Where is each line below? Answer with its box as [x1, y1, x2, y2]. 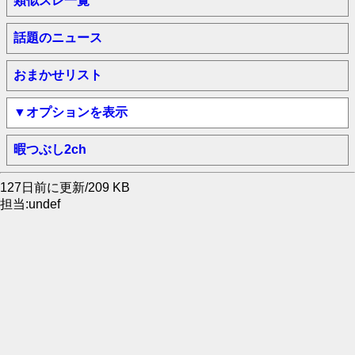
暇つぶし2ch [13, 143, 86, 156]
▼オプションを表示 [13, 105, 128, 119]
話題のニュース [13, 31, 102, 44]
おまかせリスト [13, 68, 102, 82]
